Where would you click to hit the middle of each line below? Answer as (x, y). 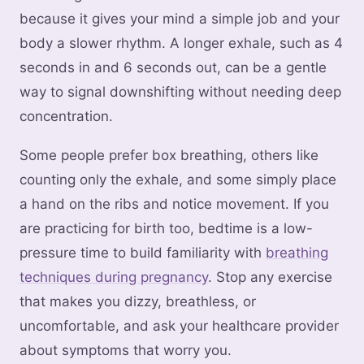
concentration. (66, 117)
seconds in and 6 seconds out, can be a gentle (173, 68)
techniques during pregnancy (114, 277)
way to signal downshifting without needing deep (180, 92)
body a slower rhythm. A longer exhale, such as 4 (181, 43)
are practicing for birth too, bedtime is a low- (166, 229)
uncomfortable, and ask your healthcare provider (179, 326)
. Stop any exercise (270, 277)
